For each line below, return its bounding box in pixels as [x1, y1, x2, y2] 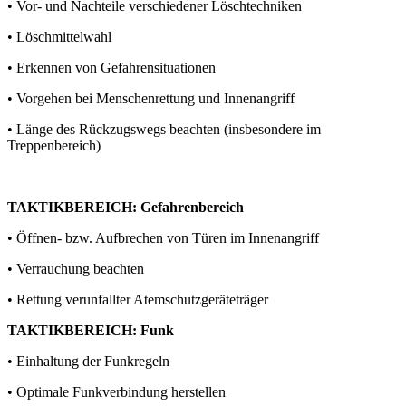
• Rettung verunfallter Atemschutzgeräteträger [7, 292, 268, 307]
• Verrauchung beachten [7, 261, 144, 276]
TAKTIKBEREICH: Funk [7, 323, 174, 338]
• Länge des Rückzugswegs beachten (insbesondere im [7, 121, 321, 137]
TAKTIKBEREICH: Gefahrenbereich [7, 199, 244, 215]
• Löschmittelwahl [7, 29, 111, 44]
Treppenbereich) [7, 138, 101, 153]
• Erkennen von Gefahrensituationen [7, 60, 216, 75]
